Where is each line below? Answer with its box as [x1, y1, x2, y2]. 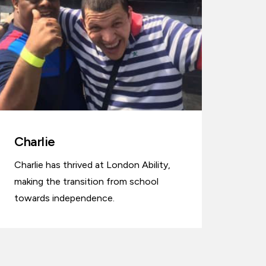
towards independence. [14, 192, 115, 204]
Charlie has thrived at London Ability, [14, 159, 170, 171]
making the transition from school [14, 176, 159, 188]
